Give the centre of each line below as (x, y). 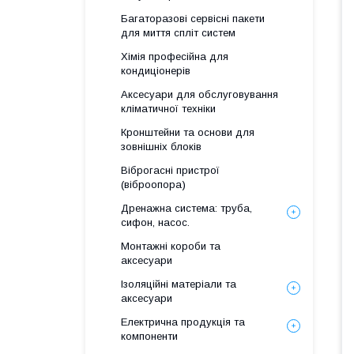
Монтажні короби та (171, 246)
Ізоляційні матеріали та (179, 284)
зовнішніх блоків (161, 147)
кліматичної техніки (168, 109)
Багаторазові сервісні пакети (193, 19)
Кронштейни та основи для (188, 132)
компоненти (149, 336)
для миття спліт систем (178, 33)
